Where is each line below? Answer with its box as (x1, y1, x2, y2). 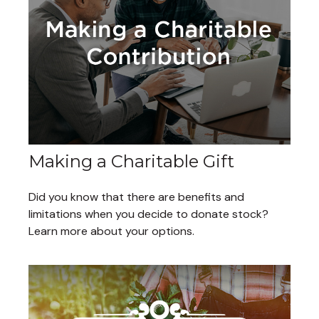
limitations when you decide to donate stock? (28, 206, 268, 222)
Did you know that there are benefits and (28, 189, 244, 205)
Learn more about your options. (28, 224, 194, 239)
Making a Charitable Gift (28, 151, 234, 172)
